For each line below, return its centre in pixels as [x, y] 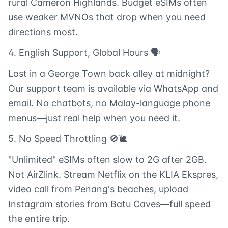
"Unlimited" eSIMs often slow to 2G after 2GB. [107, 160]
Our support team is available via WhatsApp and [113, 89]
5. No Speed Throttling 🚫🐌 [68, 139]
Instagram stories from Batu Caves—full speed [109, 204]
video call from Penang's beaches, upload [98, 189]
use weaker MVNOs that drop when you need [107, 17]
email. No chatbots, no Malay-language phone [109, 103]
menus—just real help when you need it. [94, 118]
